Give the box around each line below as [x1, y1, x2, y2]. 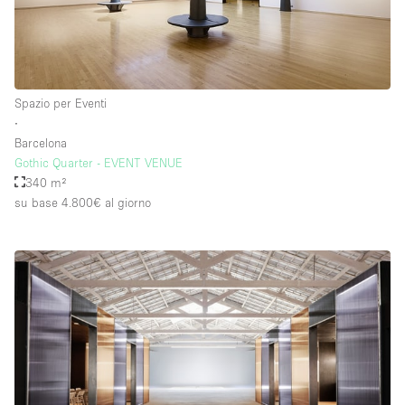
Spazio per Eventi [14, 95, 107, 110]
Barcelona [14, 135, 67, 150]
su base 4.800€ [14, 194, 101, 210]
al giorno [101, 194, 151, 210]
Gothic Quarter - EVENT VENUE [14, 155, 183, 170]
